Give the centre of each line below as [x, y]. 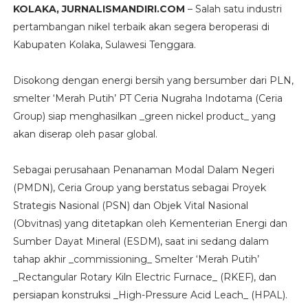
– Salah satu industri [233, 9]
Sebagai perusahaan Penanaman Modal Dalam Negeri [143, 169]
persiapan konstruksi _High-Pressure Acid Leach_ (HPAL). [150, 295]
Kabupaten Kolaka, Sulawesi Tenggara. [104, 44]
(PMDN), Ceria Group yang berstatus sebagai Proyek [139, 187]
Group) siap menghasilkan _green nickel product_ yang [144, 116]
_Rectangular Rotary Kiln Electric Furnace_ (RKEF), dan [144, 277]
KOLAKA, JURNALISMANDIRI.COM [99, 9]
